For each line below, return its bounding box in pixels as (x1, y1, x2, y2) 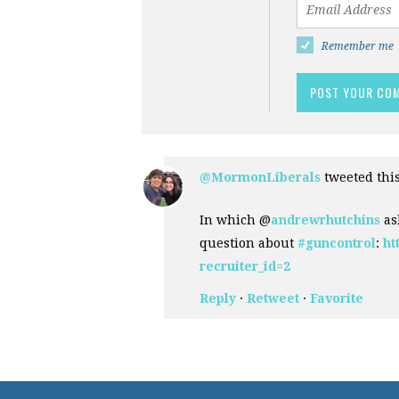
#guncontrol (297, 235, 376, 250)
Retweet (247, 290, 299, 305)
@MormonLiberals (199, 169, 321, 184)
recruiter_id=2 (199, 258, 290, 273)
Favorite (310, 290, 363, 305)
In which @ (199, 212, 271, 227)
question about (199, 235, 297, 250)
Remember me (322, 39, 395, 53)
